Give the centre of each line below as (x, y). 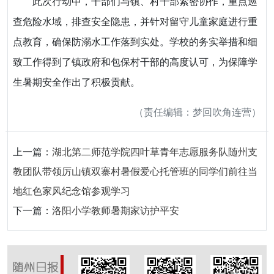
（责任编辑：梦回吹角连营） (198, 112)
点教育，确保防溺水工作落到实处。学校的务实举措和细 (135, 42)
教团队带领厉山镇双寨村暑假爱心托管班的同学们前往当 (135, 172)
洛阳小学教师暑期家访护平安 (116, 211)
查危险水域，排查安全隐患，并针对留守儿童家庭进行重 (135, 22)
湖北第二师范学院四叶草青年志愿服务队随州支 (155, 152)
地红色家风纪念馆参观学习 (72, 191)
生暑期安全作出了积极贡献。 (76, 83)
